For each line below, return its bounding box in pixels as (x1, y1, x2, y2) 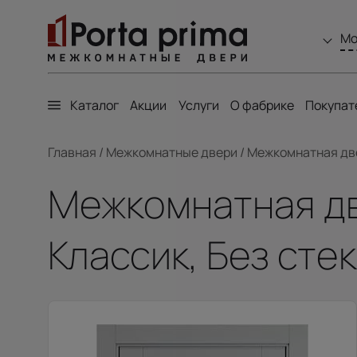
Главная (48, 143, 96, 161)
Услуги (178, 96, 219, 114)
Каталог (70, 96, 119, 114)
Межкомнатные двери (106, 143, 237, 161)
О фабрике (229, 96, 294, 114)
